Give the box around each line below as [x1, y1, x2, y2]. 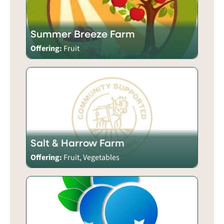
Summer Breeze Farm [30, 26, 135, 40]
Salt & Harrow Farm [30, 135, 124, 149]
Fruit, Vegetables [63, 151, 119, 163]
